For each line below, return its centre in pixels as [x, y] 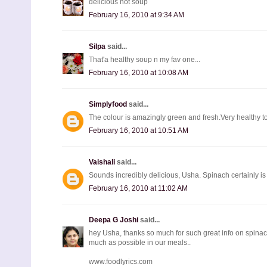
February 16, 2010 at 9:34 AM [136, 15]
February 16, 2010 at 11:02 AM [138, 188]
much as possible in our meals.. [140, 242]
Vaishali [103, 162]
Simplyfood [109, 104]
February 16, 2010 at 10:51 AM [139, 130]
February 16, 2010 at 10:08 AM [139, 72]
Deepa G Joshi [114, 220]
